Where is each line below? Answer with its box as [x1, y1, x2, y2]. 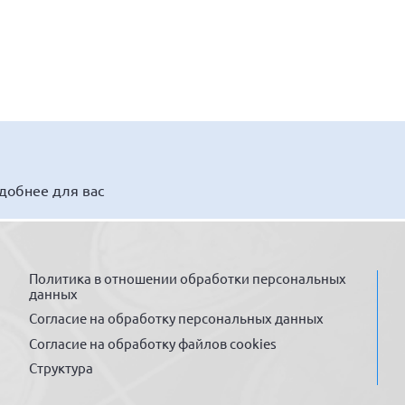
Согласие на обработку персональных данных [29, 309, 325, 327]
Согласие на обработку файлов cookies [29, 334, 278, 352]
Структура [29, 359, 94, 377]
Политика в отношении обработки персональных [29, 268, 347, 287]
